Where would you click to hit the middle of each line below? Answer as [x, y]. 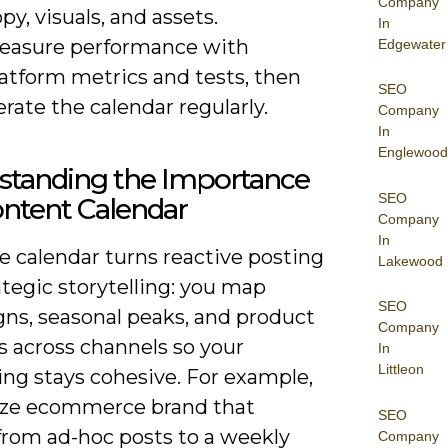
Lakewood [410, 260]
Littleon [401, 369]
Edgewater [412, 43]
